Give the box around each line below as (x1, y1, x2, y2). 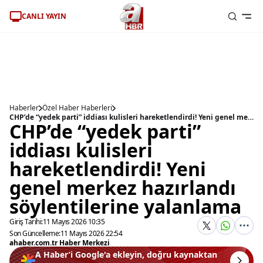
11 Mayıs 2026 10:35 (42, 217, 104, 227)
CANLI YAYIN (22, 11, 66, 21)
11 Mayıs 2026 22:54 (60, 228, 122, 238)
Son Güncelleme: (9, 228, 60, 238)
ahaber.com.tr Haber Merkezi (9, 238, 110, 248)
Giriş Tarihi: (9, 217, 43, 227)
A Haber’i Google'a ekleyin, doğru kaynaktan (35, 249, 217, 260)
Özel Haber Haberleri (42, 103, 112, 113)
